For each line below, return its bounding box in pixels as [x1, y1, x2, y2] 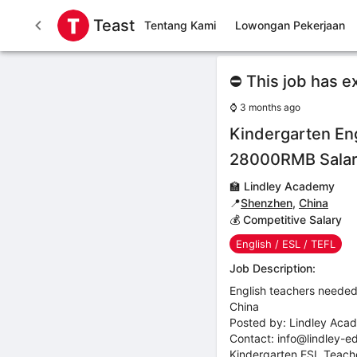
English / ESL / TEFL [236, 237, 335, 250]
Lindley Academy [244, 179, 335, 193]
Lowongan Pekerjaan [235, 18, 345, 32]
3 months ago [240, 101, 300, 113]
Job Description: [229, 261, 316, 275]
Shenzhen [241, 196, 292, 210]
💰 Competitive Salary [229, 213, 342, 226]
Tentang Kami [144, 18, 216, 32]
